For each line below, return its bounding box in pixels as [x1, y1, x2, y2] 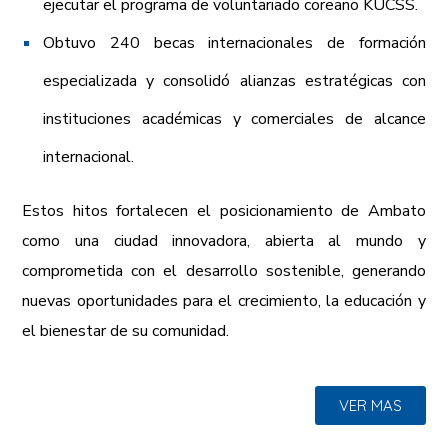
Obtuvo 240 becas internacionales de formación [43, 32, 426, 54]
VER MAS [338, 396, 402, 415]
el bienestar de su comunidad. [22, 320, 230, 342]
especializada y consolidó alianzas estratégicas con [43, 70, 426, 92]
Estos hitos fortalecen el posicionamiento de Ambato [22, 200, 426, 222]
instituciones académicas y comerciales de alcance [43, 108, 426, 130]
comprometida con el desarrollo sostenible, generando [22, 260, 426, 282]
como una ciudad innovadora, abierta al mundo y [22, 230, 426, 252]
